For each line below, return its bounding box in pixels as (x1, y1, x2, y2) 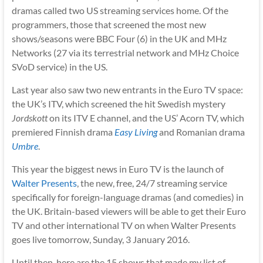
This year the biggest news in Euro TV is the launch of (11, 163, 224, 174)
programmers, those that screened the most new (11, 18, 206, 30)
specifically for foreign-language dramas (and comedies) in (11, 191, 244, 203)
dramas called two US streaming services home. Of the (11, 4, 228, 16)
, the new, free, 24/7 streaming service (76, 177, 227, 188)
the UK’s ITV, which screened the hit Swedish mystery (11, 97, 225, 109)
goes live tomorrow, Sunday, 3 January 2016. (11, 233, 190, 245)
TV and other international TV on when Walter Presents (11, 219, 236, 231)
